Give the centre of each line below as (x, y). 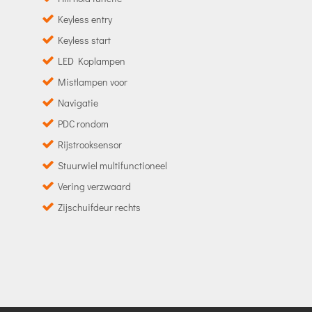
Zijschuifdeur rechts (100, 207)
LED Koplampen (92, 61)
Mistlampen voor (93, 81)
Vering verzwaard (95, 186)
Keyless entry (85, 19)
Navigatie (78, 102)
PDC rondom (84, 123)
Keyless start (85, 40)
